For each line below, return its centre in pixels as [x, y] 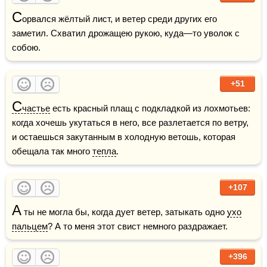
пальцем [30, 226]
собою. [26, 47]
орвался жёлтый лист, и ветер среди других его [119, 18]
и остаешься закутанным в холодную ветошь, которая [124, 136]
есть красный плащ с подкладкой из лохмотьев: [150, 108]
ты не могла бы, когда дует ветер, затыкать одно [124, 212]
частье [36, 108]
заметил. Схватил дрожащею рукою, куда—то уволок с [126, 33]
